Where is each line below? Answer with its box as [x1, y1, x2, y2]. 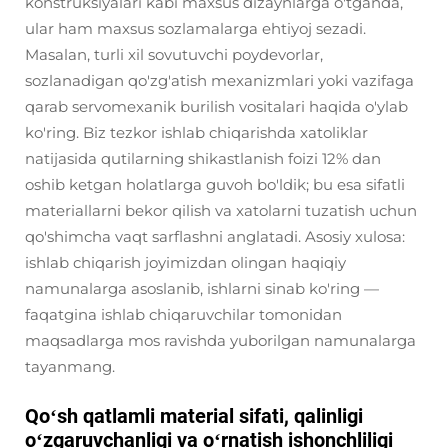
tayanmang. [25, 357, 115, 376]
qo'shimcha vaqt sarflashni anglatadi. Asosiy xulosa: [25, 227, 405, 246]
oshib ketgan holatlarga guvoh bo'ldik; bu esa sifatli [25, 175, 405, 194]
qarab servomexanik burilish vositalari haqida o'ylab [25, 97, 408, 116]
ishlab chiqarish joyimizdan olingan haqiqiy [25, 253, 346, 272]
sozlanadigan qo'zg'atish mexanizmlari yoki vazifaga [25, 71, 414, 90]
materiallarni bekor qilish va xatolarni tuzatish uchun [25, 201, 417, 220]
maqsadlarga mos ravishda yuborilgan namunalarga [25, 331, 416, 350]
